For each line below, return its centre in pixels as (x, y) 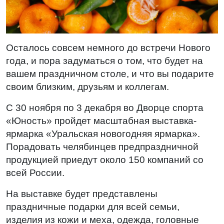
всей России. (35, 173)
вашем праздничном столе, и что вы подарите (110, 74)
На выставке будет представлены (82, 194)
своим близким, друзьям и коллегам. (87, 87)
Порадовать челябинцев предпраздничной (102, 147)
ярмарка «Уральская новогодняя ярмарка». (103, 134)
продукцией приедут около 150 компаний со (105, 160)
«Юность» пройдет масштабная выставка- (101, 121)
